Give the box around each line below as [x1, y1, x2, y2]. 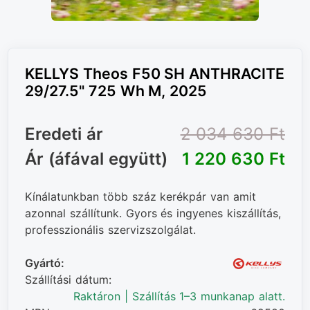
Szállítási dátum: [25, 273, 111, 287]
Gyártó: [25, 256, 64, 271]
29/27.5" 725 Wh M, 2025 [25, 82, 208, 100]
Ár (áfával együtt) [25, 149, 167, 170]
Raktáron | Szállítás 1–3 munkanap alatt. [73, 289, 285, 304]
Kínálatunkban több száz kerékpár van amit [25, 190, 256, 204]
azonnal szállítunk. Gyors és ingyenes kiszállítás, [25, 206, 281, 221]
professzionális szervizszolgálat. [25, 223, 196, 237]
